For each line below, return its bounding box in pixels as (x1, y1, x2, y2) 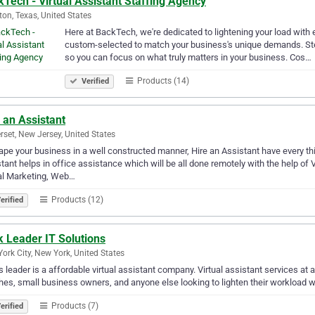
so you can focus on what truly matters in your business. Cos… (65, 51, 311, 63)
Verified (79, 76, 109, 86)
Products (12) (49, 194, 103, 205)
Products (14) (135, 75, 189, 86)
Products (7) (49, 300, 98, 311)
